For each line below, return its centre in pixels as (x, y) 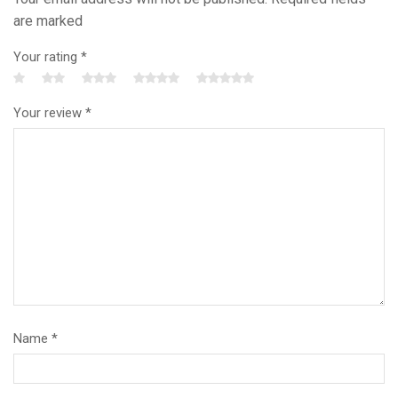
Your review (49, 113)
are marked (48, 20)
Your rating (47, 57)
